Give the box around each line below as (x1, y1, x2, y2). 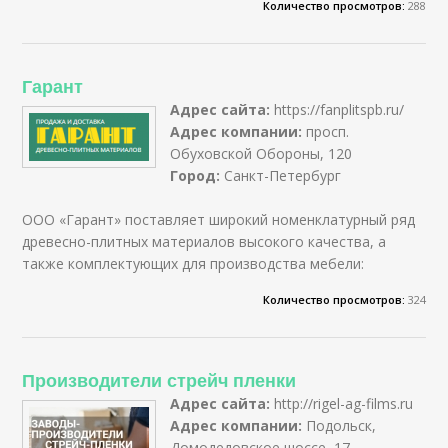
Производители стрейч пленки (22, 366, 297, 393)
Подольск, (306, 415, 377, 435)
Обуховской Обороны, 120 (170, 143, 353, 163)
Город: (170, 165, 225, 185)
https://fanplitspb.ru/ (274, 99, 405, 119)
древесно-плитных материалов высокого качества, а (22, 231, 387, 251)
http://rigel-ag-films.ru (274, 393, 414, 413)
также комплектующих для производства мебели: (22, 253, 365, 273)
